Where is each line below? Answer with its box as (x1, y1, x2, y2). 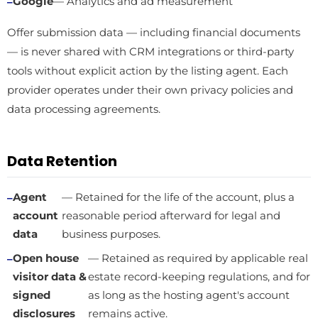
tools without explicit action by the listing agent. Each (7, 64, 288, 77)
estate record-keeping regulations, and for (88, 270, 311, 283)
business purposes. (62, 228, 161, 241)
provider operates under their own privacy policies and (7, 83, 293, 97)
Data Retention (7, 151, 117, 171)
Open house (13, 252, 79, 265)
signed (13, 289, 50, 302)
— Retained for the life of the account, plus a (62, 191, 295, 204)
